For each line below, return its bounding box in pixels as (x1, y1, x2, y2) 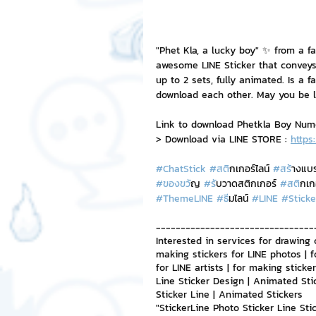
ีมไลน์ (229, 191, 252, 206)
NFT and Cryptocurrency (171, 28, 281, 43)
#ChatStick (156, 162, 206, 176)
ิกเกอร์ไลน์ (229, 162, 273, 176)
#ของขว (156, 176, 190, 191)
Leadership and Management (171, 84, 305, 99)
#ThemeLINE (156, 191, 213, 206)
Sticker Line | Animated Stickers (156, 287, 303, 302)
